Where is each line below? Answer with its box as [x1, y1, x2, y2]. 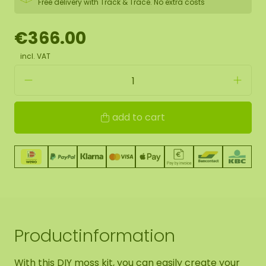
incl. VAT [20, 51, 50, 62]
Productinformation [14, 224, 175, 248]
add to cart [112, 110, 165, 125]
